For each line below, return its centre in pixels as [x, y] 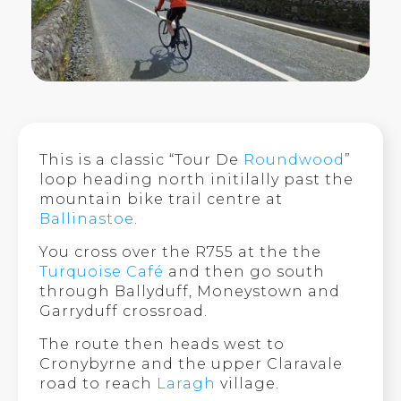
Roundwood [294, 159]
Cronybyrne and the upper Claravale [192, 363]
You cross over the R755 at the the [181, 252]
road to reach [98, 383]
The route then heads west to [162, 344]
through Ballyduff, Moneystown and [190, 291]
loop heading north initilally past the [197, 179]
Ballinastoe [87, 218]
